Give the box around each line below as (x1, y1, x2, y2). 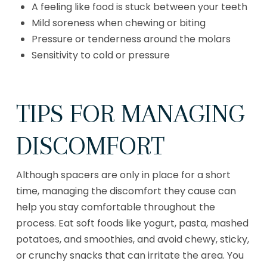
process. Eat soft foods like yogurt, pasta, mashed (15, 216, 249, 231)
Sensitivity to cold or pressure (32, 48, 170, 62)
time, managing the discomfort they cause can (15, 184, 236, 198)
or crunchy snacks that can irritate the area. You (15, 249, 244, 263)
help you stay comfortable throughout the (15, 200, 215, 215)
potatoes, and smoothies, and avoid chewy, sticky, (15, 232, 249, 247)
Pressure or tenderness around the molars (32, 32, 231, 46)
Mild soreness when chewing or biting (32, 15, 206, 30)
